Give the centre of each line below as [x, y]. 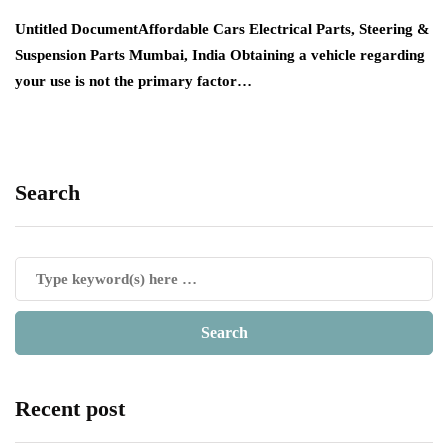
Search [47, 193]
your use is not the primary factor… [133, 81]
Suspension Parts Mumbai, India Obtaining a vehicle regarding [220, 55]
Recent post [70, 409]
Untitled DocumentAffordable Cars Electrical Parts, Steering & [222, 29]
